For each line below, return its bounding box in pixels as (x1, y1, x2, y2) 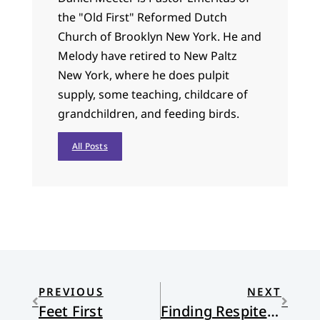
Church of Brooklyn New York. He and (57, 29, 261, 44)
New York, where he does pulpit (57, 67, 229, 83)
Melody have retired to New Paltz (57, 48, 237, 64)
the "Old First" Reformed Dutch (57, 9, 227, 25)
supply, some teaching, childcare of (57, 86, 248, 102)
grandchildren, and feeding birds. (57, 106, 239, 121)
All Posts (71, 140, 108, 152)
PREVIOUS (38, 284, 104, 299)
